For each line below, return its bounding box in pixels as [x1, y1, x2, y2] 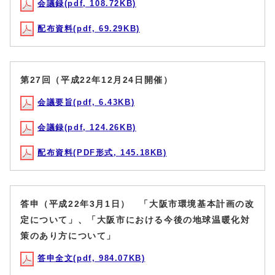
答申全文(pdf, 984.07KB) [37, 254, 145, 263]
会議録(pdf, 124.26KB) [37, 123, 136, 133]
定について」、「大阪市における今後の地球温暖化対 [20, 215, 250, 225]
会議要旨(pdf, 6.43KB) [37, 98, 135, 107]
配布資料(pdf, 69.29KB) [37, 23, 140, 33]
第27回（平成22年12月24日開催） [20, 75, 173, 85]
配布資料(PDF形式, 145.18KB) [37, 147, 167, 157]
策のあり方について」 [20, 231, 116, 241]
